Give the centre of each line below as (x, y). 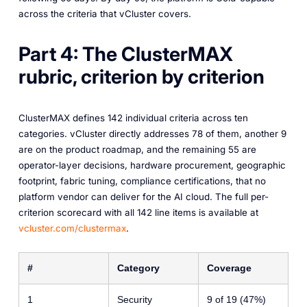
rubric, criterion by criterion (141, 77)
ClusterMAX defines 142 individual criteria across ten (133, 118)
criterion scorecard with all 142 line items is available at (138, 212)
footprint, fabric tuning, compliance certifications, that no (142, 181)
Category (138, 268)
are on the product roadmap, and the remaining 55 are (137, 149)
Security (134, 300)
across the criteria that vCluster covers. (105, 13)
